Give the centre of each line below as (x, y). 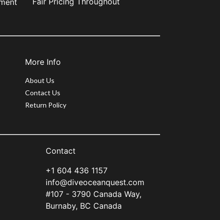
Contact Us (43, 92)
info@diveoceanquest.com (95, 182)
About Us (40, 80)
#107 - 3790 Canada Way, (94, 194)
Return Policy (46, 105)
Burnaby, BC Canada (84, 206)
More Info (43, 62)
